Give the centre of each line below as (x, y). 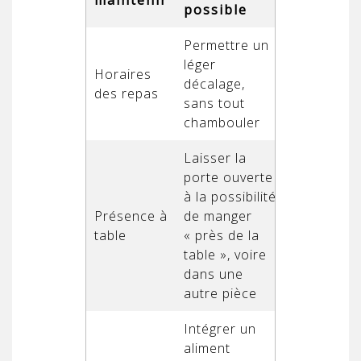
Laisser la (215, 158)
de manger (218, 216)
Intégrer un (220, 328)
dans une (214, 274)
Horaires (123, 74)
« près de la (222, 235)
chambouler (222, 122)
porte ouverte (228, 177)
